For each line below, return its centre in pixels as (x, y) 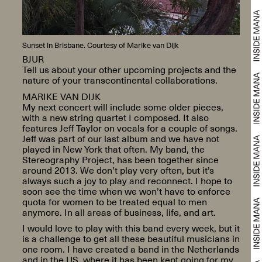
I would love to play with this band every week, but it (131, 228)
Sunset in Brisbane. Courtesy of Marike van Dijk (100, 44)
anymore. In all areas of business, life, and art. (119, 212)
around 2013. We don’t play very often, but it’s (118, 170)
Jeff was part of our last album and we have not (120, 138)
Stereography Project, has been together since (120, 159)
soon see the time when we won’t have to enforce (126, 191)
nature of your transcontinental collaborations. (120, 80)
